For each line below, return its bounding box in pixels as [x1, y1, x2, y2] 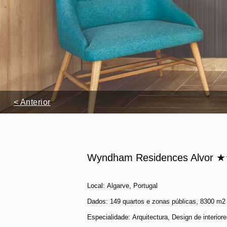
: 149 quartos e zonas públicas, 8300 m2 [106, 198, 225, 205]
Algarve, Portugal [107, 182, 158, 190]
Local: [87, 182, 107, 190]
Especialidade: [87, 213, 132, 221]
